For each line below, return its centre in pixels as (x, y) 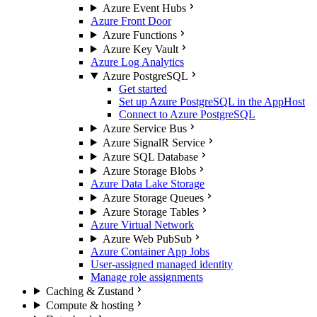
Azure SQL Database (150, 156)
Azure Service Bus (144, 128)
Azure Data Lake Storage (148, 183)
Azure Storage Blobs (149, 171)
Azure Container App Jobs (150, 251)
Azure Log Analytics (137, 62)
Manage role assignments (147, 277)
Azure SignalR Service (154, 142)
